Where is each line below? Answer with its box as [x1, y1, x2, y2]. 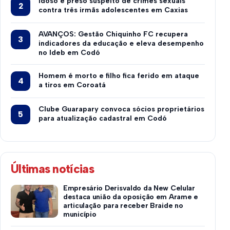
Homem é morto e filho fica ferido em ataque [39, 71, 199, 80]
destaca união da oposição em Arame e [63, 193, 198, 201]
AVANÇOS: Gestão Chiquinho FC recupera [39, 30, 188, 39]
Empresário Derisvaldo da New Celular [63, 184, 195, 193]
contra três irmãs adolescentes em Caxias [39, 6, 188, 14]
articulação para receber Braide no [63, 201, 183, 210]
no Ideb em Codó [39, 48, 100, 57]
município [63, 210, 97, 219]
